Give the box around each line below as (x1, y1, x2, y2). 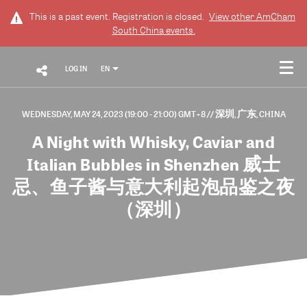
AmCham (256, 10, 295, 23)
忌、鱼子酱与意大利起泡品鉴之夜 (12, 177, 295, 198)
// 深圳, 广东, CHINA (206, 108, 286, 119)
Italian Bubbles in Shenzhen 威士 (27, 154, 280, 175)
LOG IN (64, 64, 87, 74)
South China (112, 24, 164, 37)
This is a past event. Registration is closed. (29, 10, 206, 23)
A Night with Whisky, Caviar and (32, 132, 275, 153)
